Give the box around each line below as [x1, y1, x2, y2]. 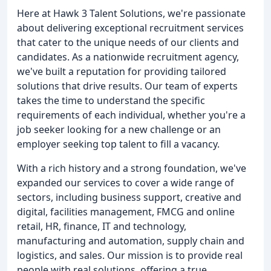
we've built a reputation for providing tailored [17, 65, 226, 78]
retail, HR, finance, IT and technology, [17, 220, 186, 233]
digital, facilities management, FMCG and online [17, 205, 235, 218]
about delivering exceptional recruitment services [17, 21, 244, 34]
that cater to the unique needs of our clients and [17, 36, 239, 49]
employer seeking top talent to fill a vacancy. [17, 137, 220, 151]
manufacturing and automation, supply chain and [17, 234, 244, 247]
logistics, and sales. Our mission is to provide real [17, 249, 243, 262]
